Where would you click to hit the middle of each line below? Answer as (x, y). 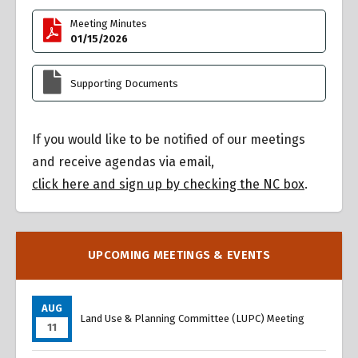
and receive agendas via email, (123, 162)
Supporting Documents (125, 83)
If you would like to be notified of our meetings (169, 140)
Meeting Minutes (109, 24)
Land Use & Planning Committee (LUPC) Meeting (192, 319)
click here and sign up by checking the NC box (168, 185)
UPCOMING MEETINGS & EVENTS (179, 255)
